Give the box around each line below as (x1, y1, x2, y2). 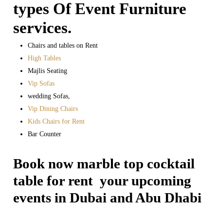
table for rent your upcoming (13, 173, 191, 189)
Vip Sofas (27, 80, 56, 88)
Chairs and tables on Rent (27, 42, 98, 50)
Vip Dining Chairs (27, 105, 78, 113)
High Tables (27, 54, 63, 62)
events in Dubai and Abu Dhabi (13, 190, 201, 206)
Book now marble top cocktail (13, 156, 195, 172)
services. (13, 19, 72, 37)
